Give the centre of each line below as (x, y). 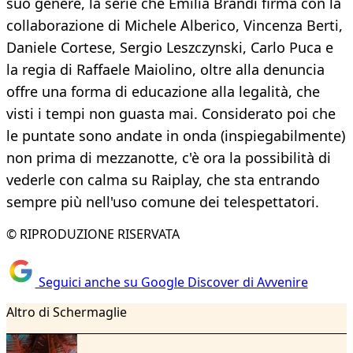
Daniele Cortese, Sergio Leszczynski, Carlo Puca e (170, 48)
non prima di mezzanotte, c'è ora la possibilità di (169, 158)
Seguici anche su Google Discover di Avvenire (171, 282)
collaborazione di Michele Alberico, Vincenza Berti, (175, 26)
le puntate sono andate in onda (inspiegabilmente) (176, 136)
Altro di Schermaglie (67, 312)
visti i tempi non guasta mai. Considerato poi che (171, 114)
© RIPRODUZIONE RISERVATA (93, 234)
